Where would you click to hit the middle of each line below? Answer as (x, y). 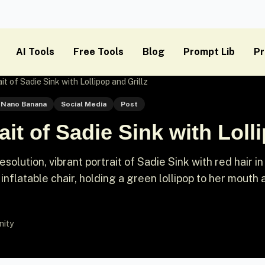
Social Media (83, 104)
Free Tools (98, 52)
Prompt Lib (209, 52)
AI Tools (35, 52)
